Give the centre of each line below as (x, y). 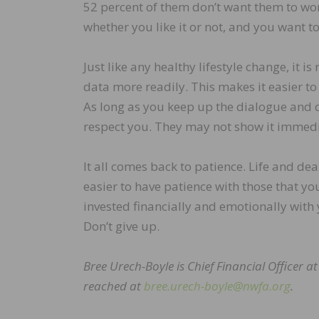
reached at (114, 286)
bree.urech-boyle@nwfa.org (217, 286)
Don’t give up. (121, 226)
